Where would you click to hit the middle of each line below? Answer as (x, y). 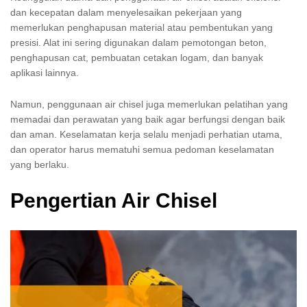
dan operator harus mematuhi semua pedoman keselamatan (142, 149)
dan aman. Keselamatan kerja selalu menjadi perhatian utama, (146, 134)
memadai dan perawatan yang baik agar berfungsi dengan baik (148, 119)
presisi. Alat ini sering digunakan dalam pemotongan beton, (138, 42)
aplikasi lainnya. (45, 72)
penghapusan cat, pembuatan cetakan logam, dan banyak (137, 57)
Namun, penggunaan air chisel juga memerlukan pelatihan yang (149, 104)
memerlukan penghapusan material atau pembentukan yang (142, 27)
